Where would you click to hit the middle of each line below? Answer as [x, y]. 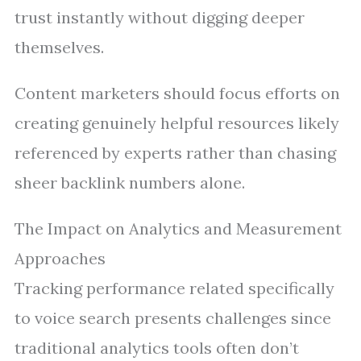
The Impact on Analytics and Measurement [178, 228]
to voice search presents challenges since [173, 318]
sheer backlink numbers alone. [130, 183]
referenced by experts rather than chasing [175, 153]
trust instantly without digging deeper [160, 17]
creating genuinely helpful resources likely [177, 123]
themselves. [59, 47]
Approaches [60, 258]
